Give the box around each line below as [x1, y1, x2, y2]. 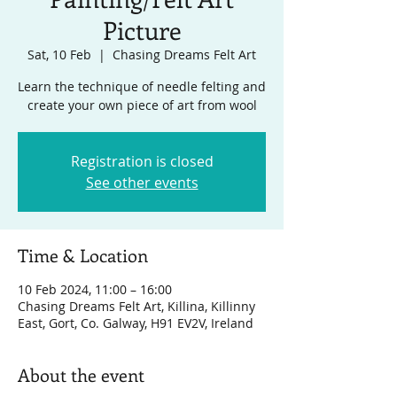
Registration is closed [70, 152, 214, 171]
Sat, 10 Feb [27, 46, 91, 63]
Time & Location [18, 243, 148, 267]
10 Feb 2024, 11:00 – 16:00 [18, 281, 172, 298]
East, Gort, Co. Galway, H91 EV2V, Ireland [18, 315, 253, 331]
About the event [18, 362, 144, 386]
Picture [102, 13, 182, 46]
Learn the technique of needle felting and [18, 78, 266, 95]
